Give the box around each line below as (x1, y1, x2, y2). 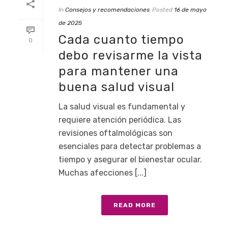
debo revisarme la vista (59, 48, 203, 63)
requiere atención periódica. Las (59, 115, 181, 125)
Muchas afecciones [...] (59, 168, 147, 178)
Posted (152, 6, 173, 13)
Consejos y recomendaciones (65, 6, 150, 13)
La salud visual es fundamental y (59, 102, 185, 111)
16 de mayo (174, 6, 207, 13)
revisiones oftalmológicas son (59, 128, 173, 138)
